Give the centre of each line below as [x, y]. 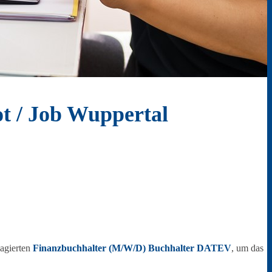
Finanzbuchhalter [70, 248]
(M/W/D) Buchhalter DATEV [170, 248]
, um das [247, 248]
